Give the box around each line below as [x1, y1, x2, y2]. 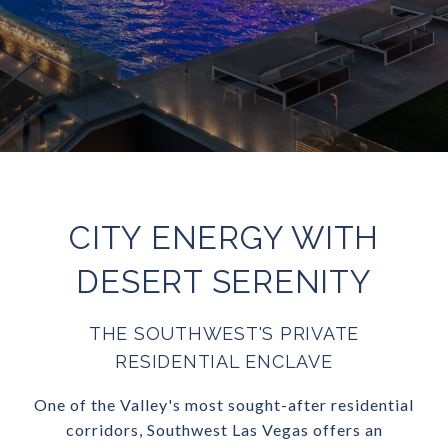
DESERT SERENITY [76, 263, 372, 300]
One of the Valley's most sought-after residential [34, 395, 414, 414]
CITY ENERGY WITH [69, 219, 379, 256]
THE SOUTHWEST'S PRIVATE [88, 323, 360, 344]
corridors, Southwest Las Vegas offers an [65, 420, 383, 439]
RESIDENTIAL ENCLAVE [115, 351, 333, 372]
